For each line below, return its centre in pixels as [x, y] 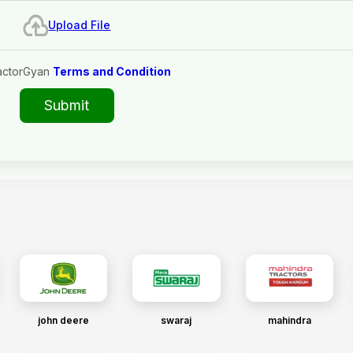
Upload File [80, 25]
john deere [63, 320]
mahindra [290, 320]
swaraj [176, 320]
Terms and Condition [112, 71]
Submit [67, 105]
